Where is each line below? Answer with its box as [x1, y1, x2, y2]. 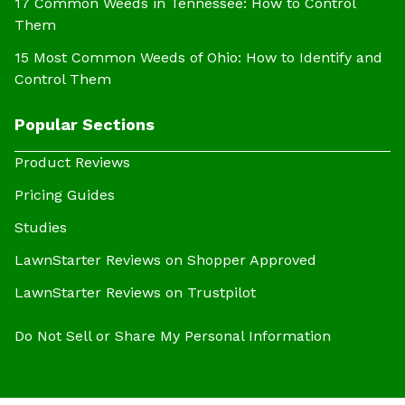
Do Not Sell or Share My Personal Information [14, 327, 331, 345]
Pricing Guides [14, 186, 115, 204]
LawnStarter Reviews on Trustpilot [14, 284, 256, 302]
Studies [14, 219, 67, 237]
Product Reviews [14, 154, 130, 172]
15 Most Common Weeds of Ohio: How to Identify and [14, 49, 382, 67]
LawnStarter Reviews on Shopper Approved [14, 251, 316, 269]
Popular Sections [14, 115, 155, 135]
